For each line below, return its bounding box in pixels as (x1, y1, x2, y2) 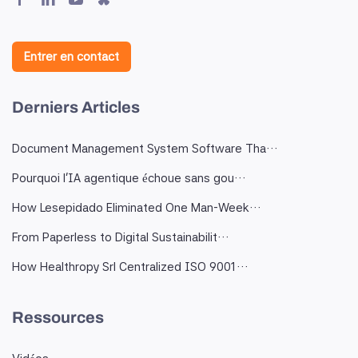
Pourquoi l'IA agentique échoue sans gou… (12, 171, 246, 185)
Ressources (12, 308, 104, 326)
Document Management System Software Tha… (12, 141, 278, 156)
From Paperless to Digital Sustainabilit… (12, 230, 229, 245)
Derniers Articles (12, 98, 140, 116)
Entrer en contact (24, 50, 119, 64)
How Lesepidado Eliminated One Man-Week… (12, 201, 261, 215)
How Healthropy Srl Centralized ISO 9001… (12, 260, 249, 274)
